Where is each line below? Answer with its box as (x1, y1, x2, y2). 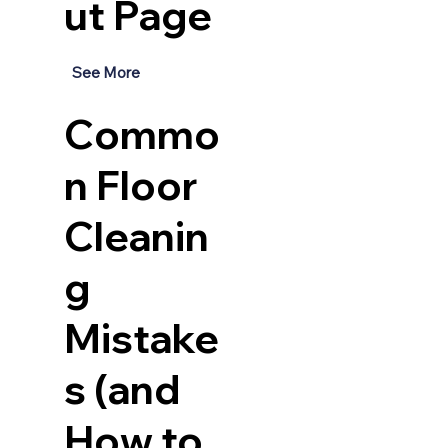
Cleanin (63, 211, 209, 262)
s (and (63, 364, 180, 415)
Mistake (63, 313, 219, 364)
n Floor (63, 160, 198, 211)
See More (71, 63, 140, 83)
